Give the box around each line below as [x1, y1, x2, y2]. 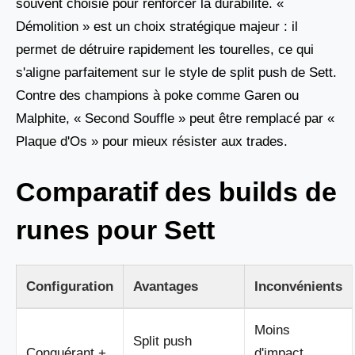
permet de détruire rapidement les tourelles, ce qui [16, 41, 314, 57]
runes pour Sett [16, 215, 215, 246]
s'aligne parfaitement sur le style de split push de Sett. [16, 64, 337, 80]
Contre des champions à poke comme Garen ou [16, 87, 299, 103]
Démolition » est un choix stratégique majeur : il [16, 18, 298, 34]
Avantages [133, 279, 198, 295]
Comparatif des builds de [16, 177, 337, 208]
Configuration [26, 279, 113, 295]
